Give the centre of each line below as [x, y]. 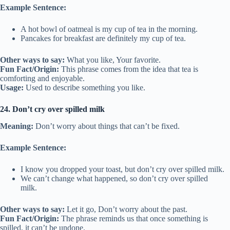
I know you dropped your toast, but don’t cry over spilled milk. [122, 169]
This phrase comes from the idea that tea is [129, 69]
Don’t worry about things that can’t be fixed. [107, 126]
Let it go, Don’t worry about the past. [126, 209]
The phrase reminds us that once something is [133, 218]
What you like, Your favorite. [113, 60]
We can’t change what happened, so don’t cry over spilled [114, 178]
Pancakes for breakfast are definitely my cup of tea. [103, 39]
